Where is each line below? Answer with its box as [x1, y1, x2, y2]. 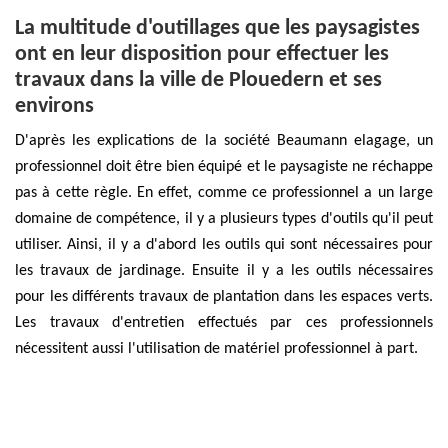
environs [15, 94, 94, 118]
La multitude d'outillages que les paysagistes [15, 16, 420, 40]
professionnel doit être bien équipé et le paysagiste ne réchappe [15, 158, 433, 175]
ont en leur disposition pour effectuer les [15, 42, 389, 66]
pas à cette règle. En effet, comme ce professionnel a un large [15, 184, 433, 201]
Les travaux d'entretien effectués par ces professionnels [15, 314, 433, 331]
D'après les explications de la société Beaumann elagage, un [15, 132, 433, 149]
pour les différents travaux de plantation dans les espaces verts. [15, 288, 433, 305]
